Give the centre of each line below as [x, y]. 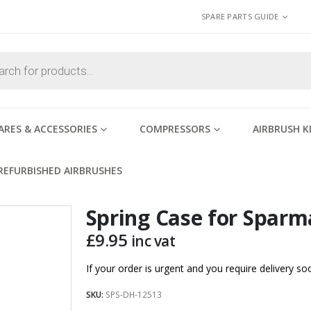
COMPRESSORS [175, 129]
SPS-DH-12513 [133, 295]
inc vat [153, 241]
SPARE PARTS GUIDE [240, 16]
